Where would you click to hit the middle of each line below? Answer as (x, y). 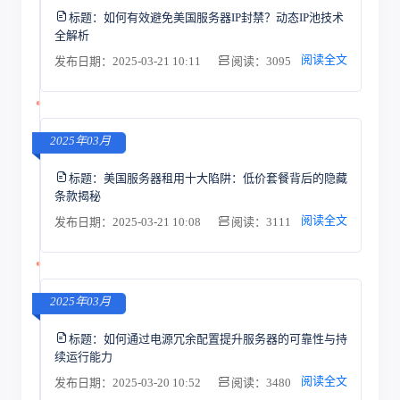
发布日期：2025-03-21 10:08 (129, 222)
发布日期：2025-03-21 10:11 (129, 61)
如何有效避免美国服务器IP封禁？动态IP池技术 (223, 17)
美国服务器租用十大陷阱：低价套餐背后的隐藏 (225, 178)
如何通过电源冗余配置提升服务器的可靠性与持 (225, 338)
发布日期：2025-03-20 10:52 (129, 383)
